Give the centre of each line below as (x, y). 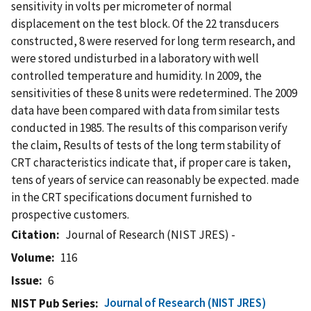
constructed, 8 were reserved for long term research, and (153, 41)
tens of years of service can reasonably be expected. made (155, 179)
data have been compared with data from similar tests (145, 110)
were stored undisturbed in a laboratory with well (135, 58)
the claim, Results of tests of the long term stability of (146, 145)
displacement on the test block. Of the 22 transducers (145, 23)
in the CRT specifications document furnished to (132, 197)
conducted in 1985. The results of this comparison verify (149, 127)
